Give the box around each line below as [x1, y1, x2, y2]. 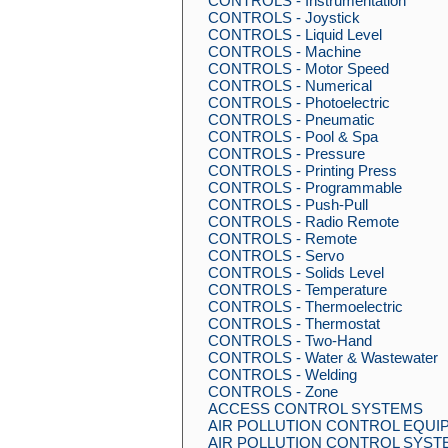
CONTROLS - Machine [208, 43, 361, 60]
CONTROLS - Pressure [208, 145, 365, 162]
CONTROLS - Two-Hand [208, 332, 372, 349]
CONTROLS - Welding [208, 366, 357, 383]
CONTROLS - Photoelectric [208, 94, 390, 111]
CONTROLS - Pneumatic [208, 111, 375, 128]
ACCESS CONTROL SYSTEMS [208, 400, 423, 417]
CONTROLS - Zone [208, 383, 338, 400]
